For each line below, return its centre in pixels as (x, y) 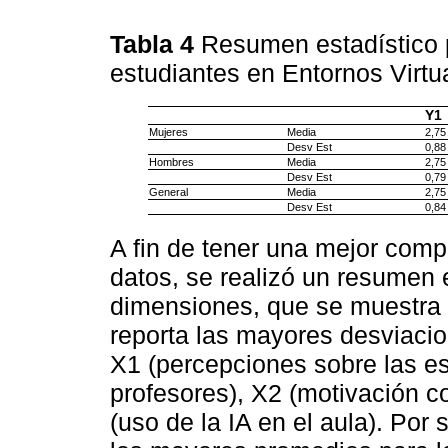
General (168, 192)
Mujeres (168, 132)
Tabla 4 (155, 44)
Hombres (171, 162)
